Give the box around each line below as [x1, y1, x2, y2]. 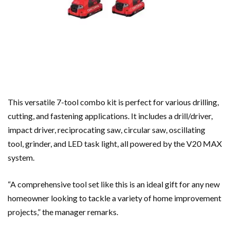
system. [8, 152, 34, 162]
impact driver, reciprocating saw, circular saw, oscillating [8, 124, 205, 135]
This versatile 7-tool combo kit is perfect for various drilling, [8, 97, 219, 107]
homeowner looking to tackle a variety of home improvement [8, 193, 221, 203]
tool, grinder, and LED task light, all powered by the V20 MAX [8, 138, 222, 148]
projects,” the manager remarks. [8, 206, 118, 217]
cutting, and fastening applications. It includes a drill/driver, [8, 110, 213, 121]
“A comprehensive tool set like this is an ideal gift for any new [8, 179, 220, 189]
